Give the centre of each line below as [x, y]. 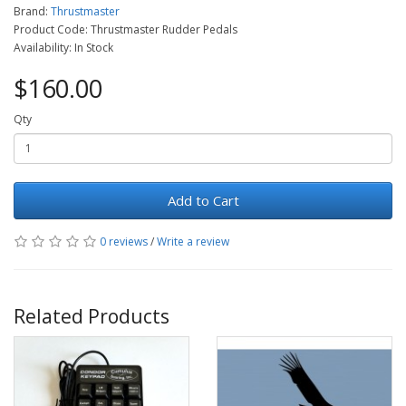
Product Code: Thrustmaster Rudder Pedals [126, 29]
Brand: [32, 11]
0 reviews [124, 241]
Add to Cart [203, 200]
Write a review [193, 241]
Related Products [92, 316]
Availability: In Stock [63, 47]
